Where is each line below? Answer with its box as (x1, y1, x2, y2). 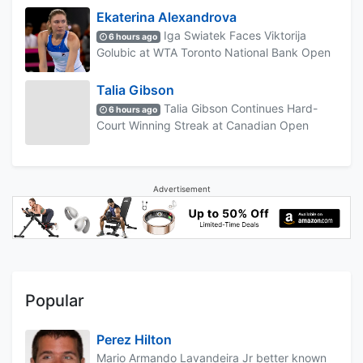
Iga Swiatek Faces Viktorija (160, 28, 307, 42)
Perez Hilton (96, 331, 172, 348)
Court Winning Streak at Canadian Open (96, 117, 309, 132)
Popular (25, 291, 84, 311)
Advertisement (152, 183, 211, 194)
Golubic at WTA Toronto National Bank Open (96, 45, 331, 59)
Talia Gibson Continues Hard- (160, 100, 318, 115)
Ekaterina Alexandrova (96, 8, 237, 25)
